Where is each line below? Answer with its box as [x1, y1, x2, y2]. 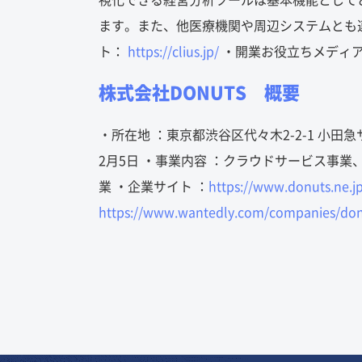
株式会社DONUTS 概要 [99, 84, 300, 102]
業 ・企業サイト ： [99, 180, 208, 193]
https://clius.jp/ [128, 45, 219, 58]
